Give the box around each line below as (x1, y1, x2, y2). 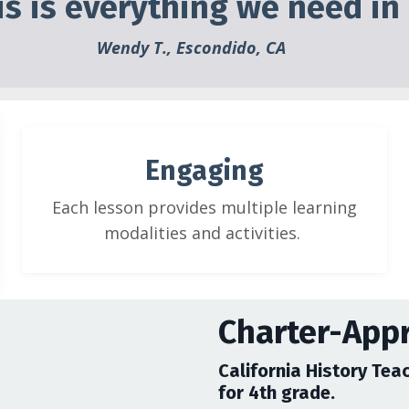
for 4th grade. (218, 382, 335, 404)
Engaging (145, 154, 264, 187)
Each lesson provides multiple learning (52, 196, 357, 218)
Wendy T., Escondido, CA (96, 37, 286, 58)
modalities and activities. (104, 222, 305, 244)
